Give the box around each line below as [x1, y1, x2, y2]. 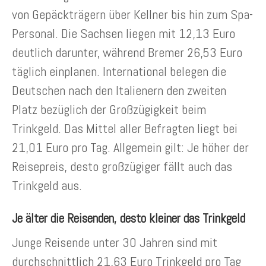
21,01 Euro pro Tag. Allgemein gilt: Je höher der [12, 139, 249, 156]
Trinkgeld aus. [12, 177, 82, 194]
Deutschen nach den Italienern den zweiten [12, 82, 226, 99]
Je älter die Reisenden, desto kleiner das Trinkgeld [12, 210, 245, 227]
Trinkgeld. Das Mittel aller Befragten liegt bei [12, 120, 237, 137]
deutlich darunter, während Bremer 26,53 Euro [12, 44, 242, 61]
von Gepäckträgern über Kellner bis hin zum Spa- [12, 6, 253, 23]
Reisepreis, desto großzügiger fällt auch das [12, 158, 232, 175]
